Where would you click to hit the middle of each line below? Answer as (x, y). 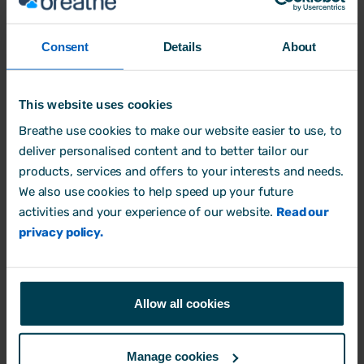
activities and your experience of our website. (147, 212)
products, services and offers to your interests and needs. (182, 171)
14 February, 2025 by (99, 105)
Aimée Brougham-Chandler (227, 105)
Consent (65, 46)
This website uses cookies (96, 104)
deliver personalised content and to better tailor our (164, 151)
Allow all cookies (182, 303)
